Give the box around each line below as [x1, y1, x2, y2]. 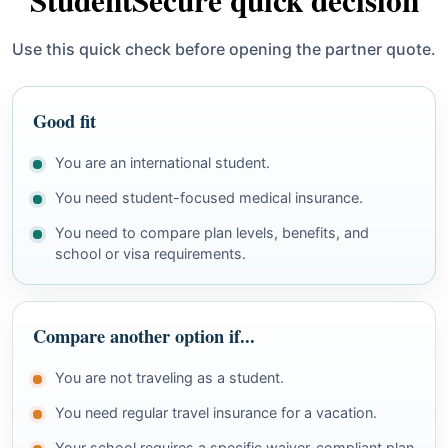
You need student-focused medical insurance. [55, 189, 363, 206]
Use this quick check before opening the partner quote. [12, 39, 436, 59]
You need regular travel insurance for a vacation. [55, 404, 377, 421]
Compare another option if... [33, 322, 255, 349]
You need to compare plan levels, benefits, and [55, 224, 369, 241]
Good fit [33, 107, 96, 134]
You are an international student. [55, 154, 270, 171]
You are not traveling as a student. [55, 369, 284, 386]
